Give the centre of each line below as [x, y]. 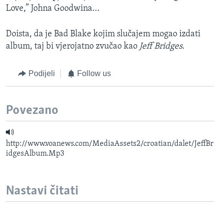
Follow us [94, 74]
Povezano [32, 110]
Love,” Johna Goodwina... [53, 9]
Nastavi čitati [42, 191]
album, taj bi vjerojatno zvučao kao [73, 47]
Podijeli [41, 74]
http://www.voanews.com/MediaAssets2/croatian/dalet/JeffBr [110, 144]
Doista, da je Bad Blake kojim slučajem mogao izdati [103, 34]
